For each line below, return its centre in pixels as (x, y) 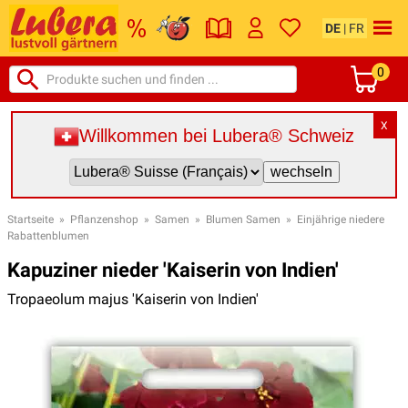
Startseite (31, 219)
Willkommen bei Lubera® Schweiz (217, 136)
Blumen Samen (243, 219)
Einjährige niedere (341, 219)
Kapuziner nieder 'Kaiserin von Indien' (173, 270)
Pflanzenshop (104, 219)
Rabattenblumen (48, 235)
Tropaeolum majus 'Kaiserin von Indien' (133, 299)
